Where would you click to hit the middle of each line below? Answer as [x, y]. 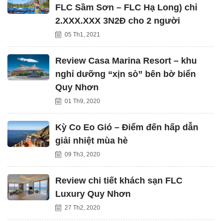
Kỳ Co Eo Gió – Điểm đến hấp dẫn [127, 127]
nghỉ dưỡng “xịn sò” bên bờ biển [126, 74]
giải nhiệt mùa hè [92, 141]
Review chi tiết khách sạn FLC [119, 181]
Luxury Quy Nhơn [93, 194]
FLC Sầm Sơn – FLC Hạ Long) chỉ [126, 7]
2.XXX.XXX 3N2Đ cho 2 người [118, 21]
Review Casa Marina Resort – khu [126, 61]
